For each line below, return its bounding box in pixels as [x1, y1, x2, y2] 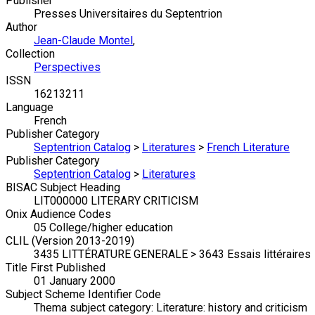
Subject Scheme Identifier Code [6, 288, 161, 302]
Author [6, 20, 37, 34]
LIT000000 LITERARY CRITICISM [34, 194, 198, 208]
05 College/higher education [34, 221, 173, 235]
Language [6, 101, 53, 115]
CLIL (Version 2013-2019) [6, 234, 134, 248]
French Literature [207, 141, 290, 155]
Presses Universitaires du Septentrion [34, 7, 222, 21]
